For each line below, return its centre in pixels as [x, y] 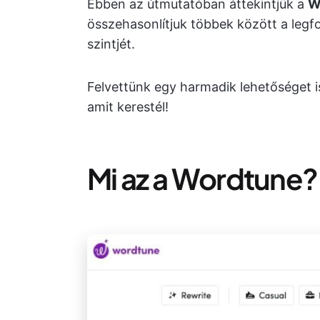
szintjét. [111, 44]
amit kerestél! [128, 107]
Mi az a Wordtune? [202, 178]
